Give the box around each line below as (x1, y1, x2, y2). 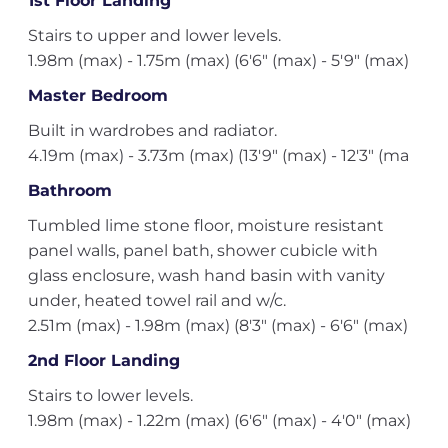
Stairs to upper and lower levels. (27, 26, 281, 45)
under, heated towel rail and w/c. (27, 291, 286, 310)
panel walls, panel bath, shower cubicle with (27, 241, 378, 260)
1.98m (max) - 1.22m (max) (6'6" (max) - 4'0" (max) (27, 411, 411, 430)
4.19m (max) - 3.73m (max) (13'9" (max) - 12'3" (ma (27, 146, 409, 165)
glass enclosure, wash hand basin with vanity (27, 266, 385, 285)
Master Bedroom (27, 86, 168, 105)
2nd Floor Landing (27, 351, 180, 370)
